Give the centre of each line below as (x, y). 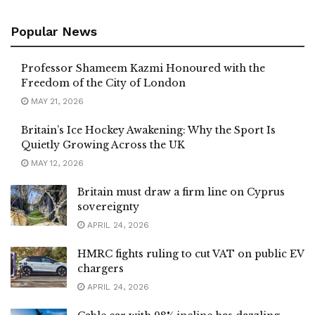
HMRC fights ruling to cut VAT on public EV (191, 254)
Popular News (54, 32)
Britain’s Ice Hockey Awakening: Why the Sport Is (148, 130)
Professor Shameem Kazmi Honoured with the (143, 69)
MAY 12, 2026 (56, 163)
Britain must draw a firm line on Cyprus (181, 192)
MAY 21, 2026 (56, 102)
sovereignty (108, 207)
